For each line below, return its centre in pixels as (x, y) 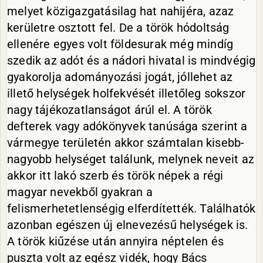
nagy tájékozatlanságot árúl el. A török (109, 110)
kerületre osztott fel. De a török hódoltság (118, 28)
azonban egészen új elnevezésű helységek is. (128, 225)
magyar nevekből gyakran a (80, 192)
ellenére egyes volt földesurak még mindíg (120, 44)
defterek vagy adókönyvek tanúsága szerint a (127, 126)
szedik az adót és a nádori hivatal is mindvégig (131, 60)
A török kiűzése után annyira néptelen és (115, 241)
